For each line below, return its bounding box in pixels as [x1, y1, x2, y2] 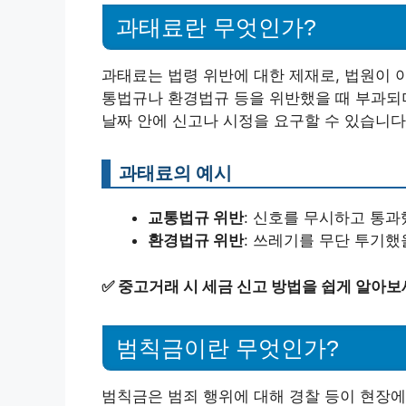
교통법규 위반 [148, 208, 244, 227]
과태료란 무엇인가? [116, 14, 316, 41]
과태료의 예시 [119, 161, 232, 185]
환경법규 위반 [148, 231, 244, 250]
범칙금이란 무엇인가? [116, 334, 339, 361]
